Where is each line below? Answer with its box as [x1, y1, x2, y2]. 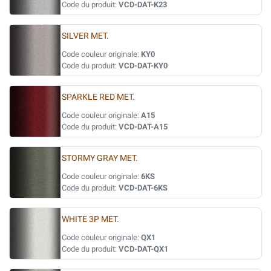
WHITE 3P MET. [62, 214, 119, 224]
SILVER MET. [62, 31, 109, 41]
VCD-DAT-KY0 [119, 61, 168, 70]
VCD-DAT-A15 [119, 122, 168, 131]
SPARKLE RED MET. [62, 92, 135, 102]
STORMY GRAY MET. [62, 153, 138, 163]
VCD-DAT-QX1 [119, 244, 168, 253]
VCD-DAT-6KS [119, 183, 168, 192]
